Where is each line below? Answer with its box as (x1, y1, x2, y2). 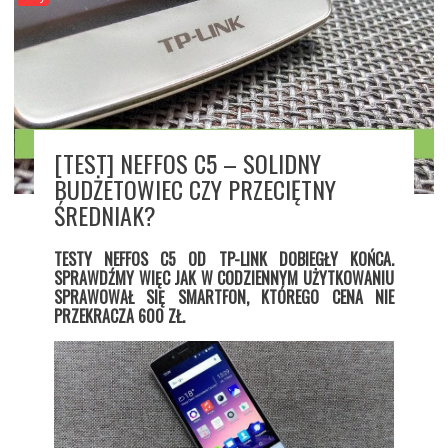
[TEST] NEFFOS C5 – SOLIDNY (53, 145, 321, 182)
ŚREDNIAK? (53, 197, 156, 234)
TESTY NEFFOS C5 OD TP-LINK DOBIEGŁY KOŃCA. (53, 247, 395, 272)
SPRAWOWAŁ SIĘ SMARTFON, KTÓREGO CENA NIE (53, 285, 395, 310)
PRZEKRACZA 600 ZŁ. (53, 304, 185, 329)
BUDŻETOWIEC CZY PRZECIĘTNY (53, 171, 336, 208)
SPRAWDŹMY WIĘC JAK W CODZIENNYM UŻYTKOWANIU (53, 266, 395, 291)
